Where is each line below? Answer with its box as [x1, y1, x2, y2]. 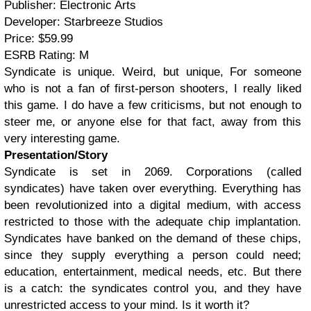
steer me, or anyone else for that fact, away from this [4, 115, 301, 128]
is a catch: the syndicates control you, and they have [4, 281, 301, 295]
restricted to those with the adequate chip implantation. [4, 215, 301, 228]
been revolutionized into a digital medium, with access [4, 198, 301, 212]
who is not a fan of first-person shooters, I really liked [4, 81, 301, 95]
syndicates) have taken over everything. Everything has [4, 181, 301, 195]
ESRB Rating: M [4, 48, 89, 62]
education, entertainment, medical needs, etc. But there [4, 264, 301, 278]
